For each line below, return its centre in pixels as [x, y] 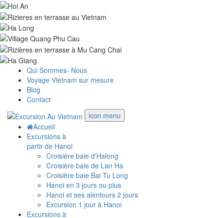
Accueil [44, 126]
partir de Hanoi [50, 146]
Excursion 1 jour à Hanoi [84, 204]
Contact [39, 99]
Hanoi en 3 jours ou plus [84, 185]
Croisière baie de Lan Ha [85, 165]
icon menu [105, 115]
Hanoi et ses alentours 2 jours [92, 194]
